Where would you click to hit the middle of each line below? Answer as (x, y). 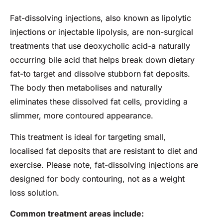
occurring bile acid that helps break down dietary (102, 60)
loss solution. (35, 192)
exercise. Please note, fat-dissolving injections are (104, 165)
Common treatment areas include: (77, 214)
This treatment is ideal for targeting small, (88, 137)
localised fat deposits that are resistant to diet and (104, 151)
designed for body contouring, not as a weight (97, 178)
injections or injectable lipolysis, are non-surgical (102, 32)
